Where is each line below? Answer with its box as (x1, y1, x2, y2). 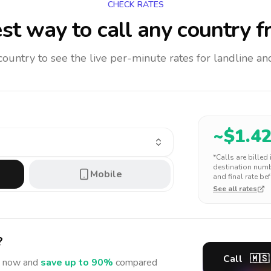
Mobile (90, 168, 122, 181)
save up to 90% (41, 256, 113, 269)
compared (116, 256, 157, 269)
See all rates (213, 184, 257, 194)
